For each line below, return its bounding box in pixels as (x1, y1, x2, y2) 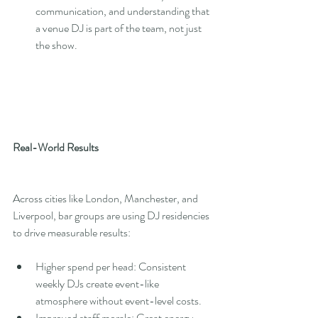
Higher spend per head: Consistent (35, 258, 188, 275)
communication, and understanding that (35, 3, 212, 20)
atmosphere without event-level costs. (35, 292, 202, 309)
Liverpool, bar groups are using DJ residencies (13, 207, 212, 224)
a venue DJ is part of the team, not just (35, 20, 204, 37)
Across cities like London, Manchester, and (13, 190, 200, 207)
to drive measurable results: (13, 224, 131, 241)
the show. (35, 37, 77, 54)
